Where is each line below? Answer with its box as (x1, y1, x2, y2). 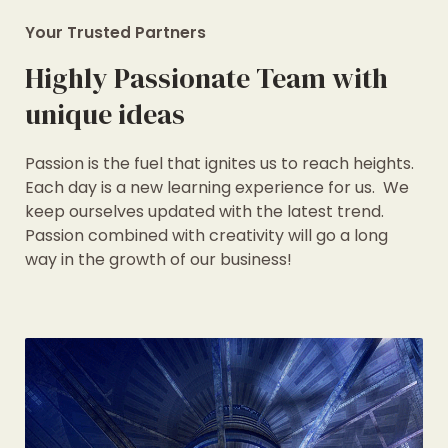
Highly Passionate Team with (25, 59, 388, 98)
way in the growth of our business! (25, 248, 292, 272)
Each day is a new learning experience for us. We (25, 176, 409, 200)
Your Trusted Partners (25, 22, 206, 44)
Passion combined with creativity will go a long (25, 224, 388, 248)
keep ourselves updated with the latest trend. (25, 200, 384, 224)
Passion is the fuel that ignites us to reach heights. (25, 152, 414, 176)
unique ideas (25, 95, 185, 134)
